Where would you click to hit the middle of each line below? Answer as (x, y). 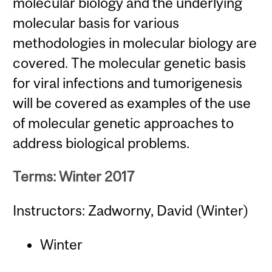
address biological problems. (101, 143)
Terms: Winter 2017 (74, 177)
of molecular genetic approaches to (124, 123)
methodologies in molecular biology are (135, 43)
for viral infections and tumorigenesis (128, 83)
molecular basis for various (96, 23)
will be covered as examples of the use (132, 103)
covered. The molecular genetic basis (130, 63)
